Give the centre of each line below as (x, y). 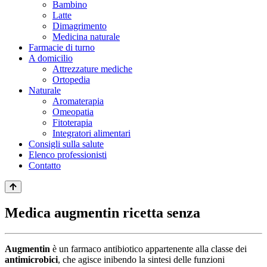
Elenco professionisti (68, 155)
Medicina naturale (86, 37)
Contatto (45, 165)
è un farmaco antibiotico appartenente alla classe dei (148, 249)
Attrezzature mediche (92, 69)
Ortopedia (71, 80)
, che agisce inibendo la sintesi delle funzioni (141, 259)
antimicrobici (31, 259)
